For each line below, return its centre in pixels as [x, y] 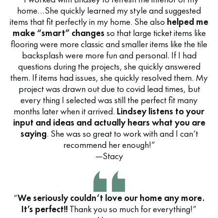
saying [33, 134]
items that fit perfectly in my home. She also [88, 22]
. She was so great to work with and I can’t [122, 134]
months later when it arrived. [65, 111]
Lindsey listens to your [161, 111]
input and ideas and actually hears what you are [109, 122]
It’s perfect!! [45, 209]
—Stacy [109, 156]
